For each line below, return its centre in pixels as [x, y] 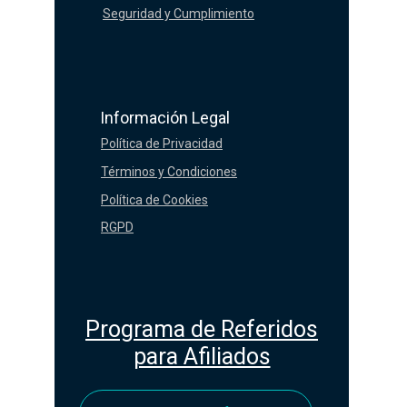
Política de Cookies [154, 199]
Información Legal [165, 117]
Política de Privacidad [162, 143]
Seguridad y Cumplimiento [179, 13]
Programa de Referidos [202, 329]
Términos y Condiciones [169, 171]
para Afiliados [202, 356]
